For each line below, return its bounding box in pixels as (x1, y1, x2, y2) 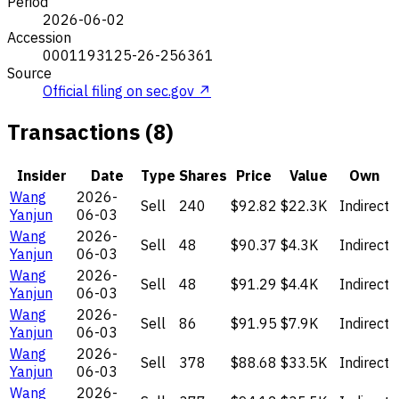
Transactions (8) (7, 117, 174, 146)
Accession (7, 28, 71, 46)
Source (7, 63, 52, 82)
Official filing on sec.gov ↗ (43, 81, 211, 100)
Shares (179, 166, 227, 184)
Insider (16, 166, 67, 184)
